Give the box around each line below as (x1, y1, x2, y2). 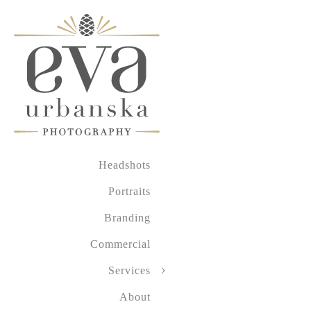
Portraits (108, 185, 151, 197)
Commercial (90, 238, 151, 250)
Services (108, 264, 151, 276)
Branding (104, 212, 151, 224)
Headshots (99, 159, 151, 171)
